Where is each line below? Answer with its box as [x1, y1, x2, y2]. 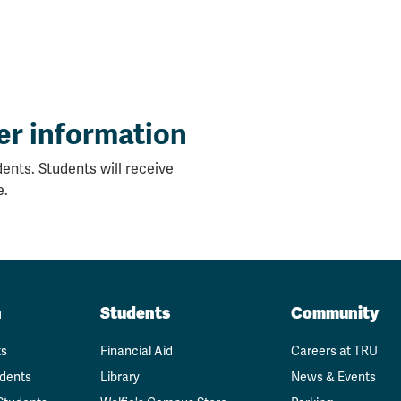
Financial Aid [100, 344, 174, 359]
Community [290, 303, 379, 323]
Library [100, 370, 141, 385]
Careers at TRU [290, 344, 378, 359]
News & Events [290, 370, 376, 385]
